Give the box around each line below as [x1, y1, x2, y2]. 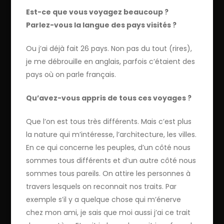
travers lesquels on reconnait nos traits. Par [26, 181, 177, 192]
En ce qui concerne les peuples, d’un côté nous [26, 142, 191, 153]
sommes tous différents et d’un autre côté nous [26, 155, 196, 166]
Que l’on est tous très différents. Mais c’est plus [26, 116, 192, 127]
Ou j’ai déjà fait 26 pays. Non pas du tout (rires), [26, 43, 192, 54]
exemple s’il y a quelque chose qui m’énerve [26, 194, 181, 205]
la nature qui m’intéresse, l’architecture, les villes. [26, 129, 197, 140]
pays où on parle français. [26, 69, 116, 80]
